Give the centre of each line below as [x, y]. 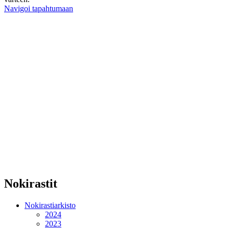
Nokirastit [31, 184]
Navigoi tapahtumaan [39, 9]
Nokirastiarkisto [50, 205]
